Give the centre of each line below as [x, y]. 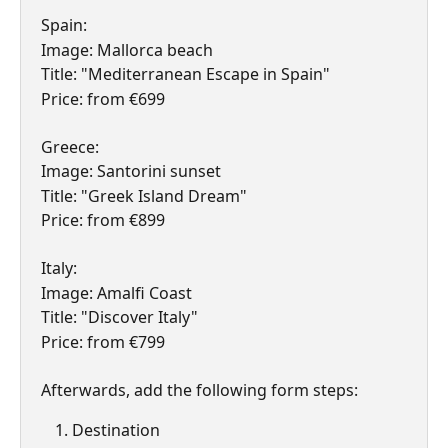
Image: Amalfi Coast [116, 292]
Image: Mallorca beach [127, 49]
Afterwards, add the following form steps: [199, 389]
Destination [116, 430]
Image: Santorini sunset [131, 171]
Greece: [70, 146]
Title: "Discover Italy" [119, 317]
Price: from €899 [103, 220]
